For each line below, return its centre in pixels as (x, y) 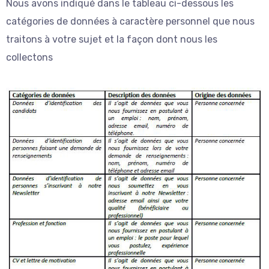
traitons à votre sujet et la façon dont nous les (112, 39)
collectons (29, 57)
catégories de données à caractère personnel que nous (130, 21)
